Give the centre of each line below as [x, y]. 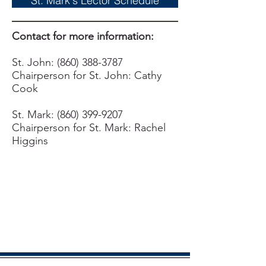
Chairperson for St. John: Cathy [87, 75]
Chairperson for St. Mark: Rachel [89, 128]
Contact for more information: [83, 36]
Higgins [30, 141]
